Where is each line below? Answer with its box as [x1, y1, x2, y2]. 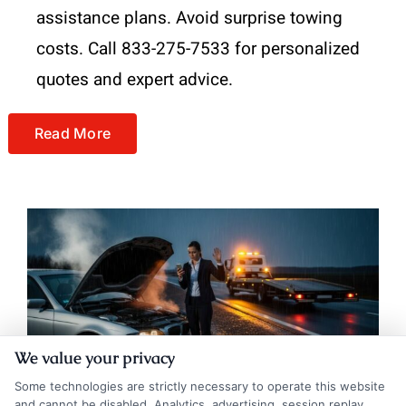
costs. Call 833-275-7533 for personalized [35, 36, 360, 63]
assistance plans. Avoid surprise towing [35, 5, 343, 32]
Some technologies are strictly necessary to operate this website [14, 379, 385, 393]
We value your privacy [14, 347, 176, 368]
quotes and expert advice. [35, 67, 233, 93]
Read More [34, 124, 111, 143]
